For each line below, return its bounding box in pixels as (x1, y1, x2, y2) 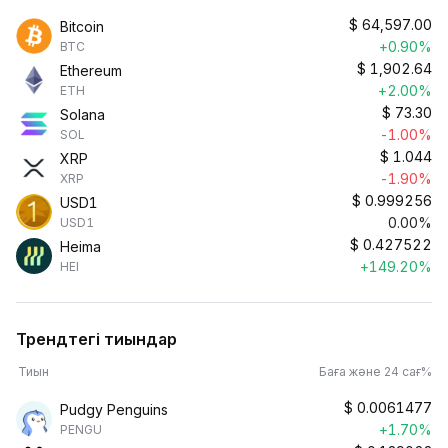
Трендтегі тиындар (16, 329, 177, 349)
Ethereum (60, 62, 122, 79)
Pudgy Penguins (60, 401, 168, 418)
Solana (60, 106, 105, 123)
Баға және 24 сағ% (319, 364, 432, 379)
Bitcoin (60, 18, 104, 35)
